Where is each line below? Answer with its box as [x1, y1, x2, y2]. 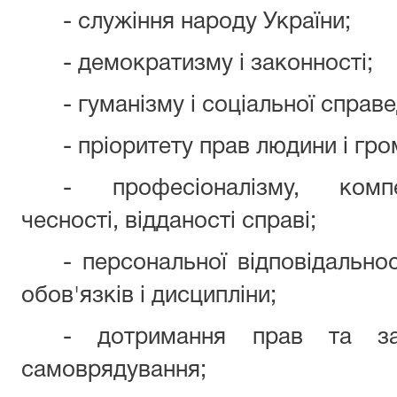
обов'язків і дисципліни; [21, 285, 276, 307]
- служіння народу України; [63, 12, 352, 33]
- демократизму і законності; [63, 53, 374, 74]
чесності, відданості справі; [21, 211, 316, 232]
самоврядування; [21, 360, 206, 381]
